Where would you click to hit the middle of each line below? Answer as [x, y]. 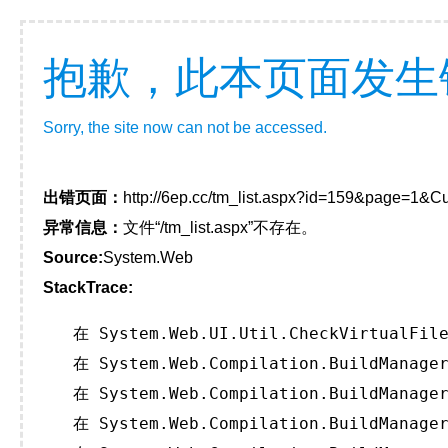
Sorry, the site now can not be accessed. [185, 127]
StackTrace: [88, 287]
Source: [73, 257]
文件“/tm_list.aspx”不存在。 [220, 227]
